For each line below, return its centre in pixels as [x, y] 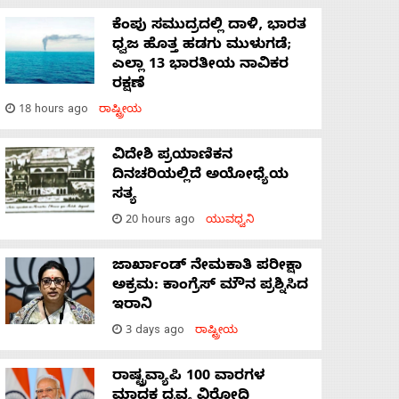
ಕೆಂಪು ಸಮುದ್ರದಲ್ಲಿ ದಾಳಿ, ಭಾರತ [209, 27]
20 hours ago [164, 222]
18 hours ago [57, 111]
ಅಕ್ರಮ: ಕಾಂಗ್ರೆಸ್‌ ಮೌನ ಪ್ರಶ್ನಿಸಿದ [210, 287]
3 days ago [159, 332]
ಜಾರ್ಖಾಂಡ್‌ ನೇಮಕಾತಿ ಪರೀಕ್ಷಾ [207, 268]
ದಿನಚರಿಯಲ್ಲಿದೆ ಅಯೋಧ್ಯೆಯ [200, 177]
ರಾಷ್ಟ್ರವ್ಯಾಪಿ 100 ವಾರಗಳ [188, 378]
